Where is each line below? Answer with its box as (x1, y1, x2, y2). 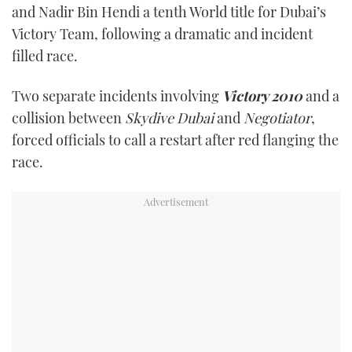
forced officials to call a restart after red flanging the (12, 130, 339, 150)
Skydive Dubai (125, 108, 214, 128)
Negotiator (244, 108, 311, 128)
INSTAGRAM (141, 46, 211, 64)
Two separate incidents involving (12, 86, 222, 106)
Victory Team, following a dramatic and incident (12, 24, 313, 43)
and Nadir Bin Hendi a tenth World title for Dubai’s (12, 2, 326, 21)
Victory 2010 (222, 86, 302, 106)
